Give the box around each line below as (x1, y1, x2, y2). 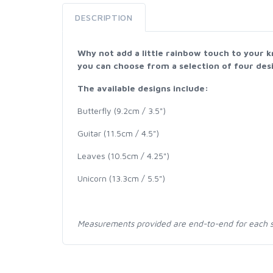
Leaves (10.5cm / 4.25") (77, 150, 169, 161)
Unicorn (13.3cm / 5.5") (77, 172, 170, 183)
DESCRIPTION (75, 12, 133, 23)
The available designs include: (77, 82, 208, 93)
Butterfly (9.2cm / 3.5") (77, 105, 166, 116)
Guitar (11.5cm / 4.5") (77, 127, 159, 138)
